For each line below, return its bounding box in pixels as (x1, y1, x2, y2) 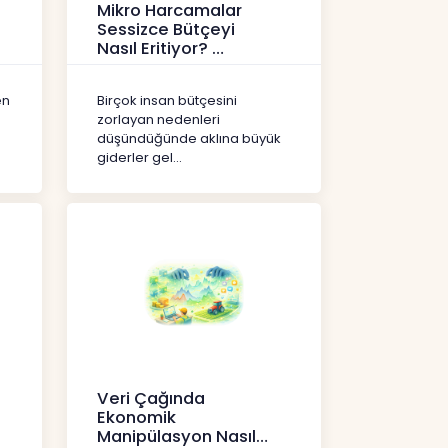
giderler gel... (96, 148, 182, 168)
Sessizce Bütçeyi (96, 17, 235, 41)
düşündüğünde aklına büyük (96, 129, 281, 149)
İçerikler (96, 58, 149, 78)
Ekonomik (96, 406, 176, 430)
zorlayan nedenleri (96, 110, 220, 130)
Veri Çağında (96, 387, 205, 411)
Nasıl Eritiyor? (96, 36, 212, 60)
